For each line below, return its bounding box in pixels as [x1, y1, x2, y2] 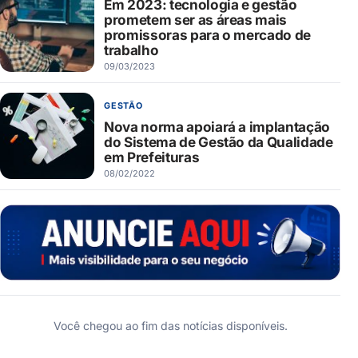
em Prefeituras [104, 149, 200, 166]
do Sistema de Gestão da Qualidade [104, 133, 333, 151]
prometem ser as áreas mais [104, 11, 288, 29]
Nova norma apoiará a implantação [104, 118, 331, 136]
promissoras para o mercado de [104, 26, 312, 44]
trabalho [104, 42, 161, 59]
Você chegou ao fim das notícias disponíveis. [53, 318, 288, 332]
